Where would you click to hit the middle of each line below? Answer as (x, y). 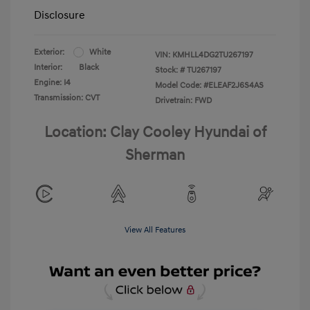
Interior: (48, 67)
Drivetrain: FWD (183, 100)
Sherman (155, 155)
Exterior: (49, 52)
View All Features (155, 230)
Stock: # (170, 70)
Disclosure (60, 15)
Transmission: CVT (67, 98)
